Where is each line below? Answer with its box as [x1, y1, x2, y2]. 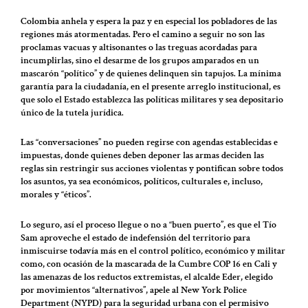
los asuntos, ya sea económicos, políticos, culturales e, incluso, [21, 175, 263, 188]
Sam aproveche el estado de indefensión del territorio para [21, 231, 250, 244]
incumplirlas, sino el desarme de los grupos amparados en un [21, 54, 259, 67]
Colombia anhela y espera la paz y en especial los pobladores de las [21, 14, 277, 27]
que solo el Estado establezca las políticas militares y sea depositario [21, 93, 283, 106]
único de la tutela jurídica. [21, 106, 124, 119]
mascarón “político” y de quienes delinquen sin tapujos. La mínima [21, 67, 281, 80]
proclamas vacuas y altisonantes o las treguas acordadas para [21, 41, 257, 54]
